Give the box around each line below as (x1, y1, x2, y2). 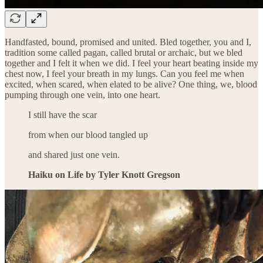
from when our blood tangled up (28, 129, 148, 140)
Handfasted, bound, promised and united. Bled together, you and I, (5, 36, 251, 47)
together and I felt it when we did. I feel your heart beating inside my (5, 58, 258, 68)
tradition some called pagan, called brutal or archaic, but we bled (5, 47, 242, 58)
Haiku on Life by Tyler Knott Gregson (28, 169, 180, 180)
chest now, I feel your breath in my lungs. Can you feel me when (5, 68, 244, 79)
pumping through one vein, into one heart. (5, 89, 160, 100)
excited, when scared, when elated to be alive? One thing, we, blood (5, 79, 257, 89)
